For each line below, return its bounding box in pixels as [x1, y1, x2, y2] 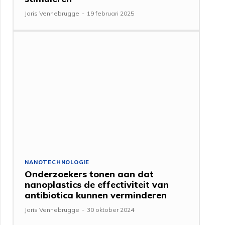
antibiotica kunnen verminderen [25, 189, 167, 201]
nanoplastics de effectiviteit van [25, 178, 169, 190]
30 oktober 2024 [87, 205, 135, 213]
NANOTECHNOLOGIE [25, 158, 90, 166]
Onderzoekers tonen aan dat [25, 168, 154, 180]
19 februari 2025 [87, 9, 135, 17]
